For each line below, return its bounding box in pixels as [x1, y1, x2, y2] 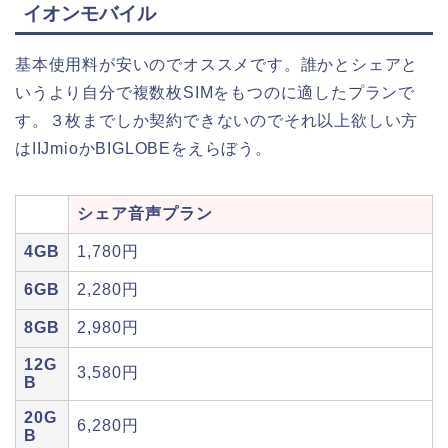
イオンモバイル [23, 2, 156, 24]
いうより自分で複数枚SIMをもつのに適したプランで [15, 83, 415, 101]
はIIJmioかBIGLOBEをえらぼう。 [15, 139, 272, 157]
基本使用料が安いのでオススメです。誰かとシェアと [15, 55, 419, 73]
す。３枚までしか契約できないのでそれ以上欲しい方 [15, 111, 419, 129]
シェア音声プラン [77, 204, 213, 222]
